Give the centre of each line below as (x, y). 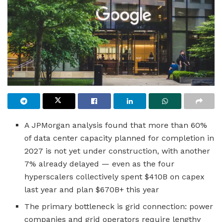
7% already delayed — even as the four (100, 164)
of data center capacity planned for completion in (119, 138)
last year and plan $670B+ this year (92, 189)
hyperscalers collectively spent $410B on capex (115, 176)
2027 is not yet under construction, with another (117, 151)
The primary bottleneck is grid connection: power (119, 206)
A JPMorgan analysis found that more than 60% (116, 125)
